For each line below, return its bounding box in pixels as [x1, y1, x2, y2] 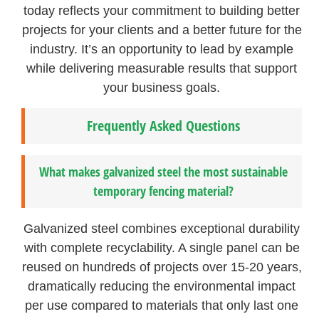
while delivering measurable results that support [26, 61, 298, 76]
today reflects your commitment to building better [23, 4, 300, 19]
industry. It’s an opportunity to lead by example [30, 42, 294, 57]
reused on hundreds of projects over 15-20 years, [21, 259, 302, 274]
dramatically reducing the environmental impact [28, 278, 296, 293]
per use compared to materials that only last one [25, 298, 299, 313]
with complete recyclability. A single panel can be [23, 240, 300, 255]
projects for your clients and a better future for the [21, 23, 302, 38]
